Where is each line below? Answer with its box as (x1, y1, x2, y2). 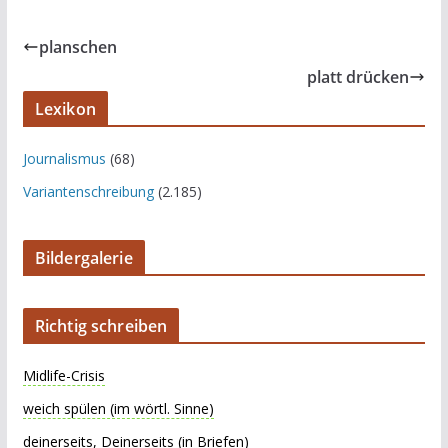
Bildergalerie (34, 247, 133, 269)
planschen (38, 36, 117, 58)
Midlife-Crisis (22, 366, 105, 385)
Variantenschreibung (22, 182, 154, 201)
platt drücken (307, 66, 410, 88)
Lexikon (34, 98, 96, 120)
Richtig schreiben (34, 315, 168, 337)
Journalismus (22, 149, 106, 168)
